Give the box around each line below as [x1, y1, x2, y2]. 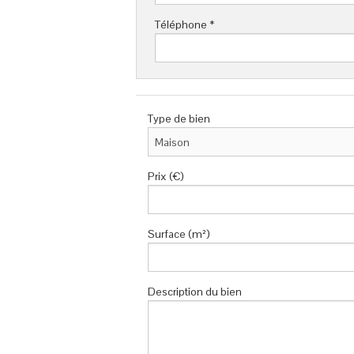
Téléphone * [155, 17, 215, 32]
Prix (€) [148, 169, 184, 184]
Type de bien [148, 111, 210, 126]
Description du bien [148, 284, 242, 299]
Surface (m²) [148, 227, 210, 242]
